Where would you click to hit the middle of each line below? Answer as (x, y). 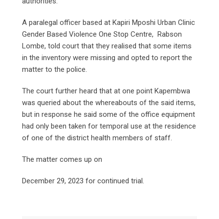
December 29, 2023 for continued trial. (83, 181)
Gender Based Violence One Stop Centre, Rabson (102, 34)
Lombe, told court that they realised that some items (107, 46)
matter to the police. (55, 69)
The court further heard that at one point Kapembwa (106, 91)
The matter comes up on (62, 159)
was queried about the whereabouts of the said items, (109, 102)
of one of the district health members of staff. (97, 138)
